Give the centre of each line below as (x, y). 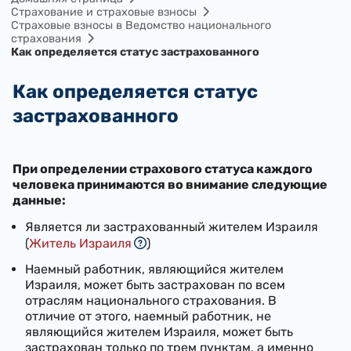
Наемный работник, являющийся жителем (154, 270)
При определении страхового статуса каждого (163, 168)
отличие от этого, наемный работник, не (148, 317)
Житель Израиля (80, 244)
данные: (39, 200)
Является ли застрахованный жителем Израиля (172, 227)
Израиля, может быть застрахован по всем (155, 285)
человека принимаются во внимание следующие (170, 184)
